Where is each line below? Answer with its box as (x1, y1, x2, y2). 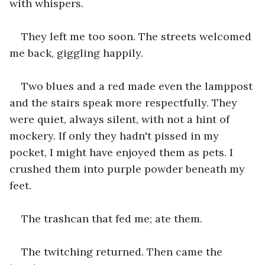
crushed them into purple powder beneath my (9, 161, 248, 176)
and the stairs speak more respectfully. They (9, 95, 240, 109)
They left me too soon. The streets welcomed (21, 29, 254, 43)
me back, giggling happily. (9, 46, 146, 60)
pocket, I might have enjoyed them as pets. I (9, 145, 236, 159)
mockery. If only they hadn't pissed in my (9, 128, 222, 143)
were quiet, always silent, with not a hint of (9, 112, 232, 126)
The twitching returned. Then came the (21, 244, 225, 258)
